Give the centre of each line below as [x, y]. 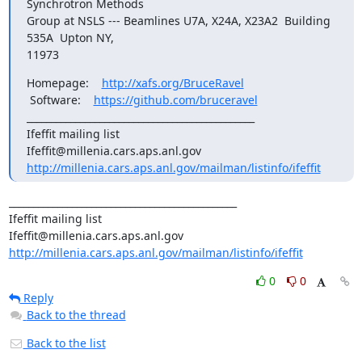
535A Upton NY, [70, 37]
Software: [61, 99]
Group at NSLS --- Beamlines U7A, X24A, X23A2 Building [178, 20]
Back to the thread [76, 314]
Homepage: [64, 82]
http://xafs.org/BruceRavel [173, 82]
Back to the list [64, 343]
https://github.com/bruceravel [175, 99]
